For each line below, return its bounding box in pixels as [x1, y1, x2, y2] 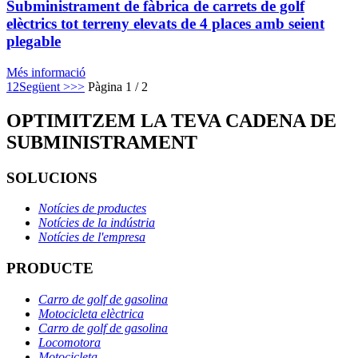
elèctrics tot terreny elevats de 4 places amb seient [6, 15, 324, 33]
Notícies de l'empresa [38, 230, 145, 245]
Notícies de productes [38, 201, 146, 216]
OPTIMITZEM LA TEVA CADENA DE [6, 109, 336, 131]
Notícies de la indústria [38, 216, 155, 230]
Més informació [6, 65, 86, 79]
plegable [6, 33, 61, 50]
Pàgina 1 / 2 [88, 79, 148, 93]
